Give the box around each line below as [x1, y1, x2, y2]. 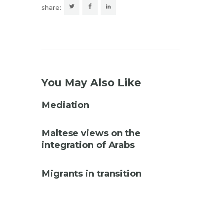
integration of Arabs [41, 139, 135, 151]
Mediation [41, 99, 90, 110]
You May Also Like [41, 76, 141, 89]
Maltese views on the [41, 127, 141, 139]
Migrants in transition [41, 168, 142, 180]
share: [41, 3, 61, 12]
